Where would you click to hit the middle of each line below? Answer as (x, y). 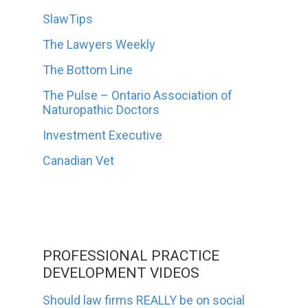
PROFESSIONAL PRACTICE (131, 255)
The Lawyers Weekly (99, 44)
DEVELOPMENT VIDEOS (121, 273)
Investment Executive (103, 135)
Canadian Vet (79, 160)
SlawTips (68, 19)
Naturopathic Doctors (101, 109)
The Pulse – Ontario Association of (138, 95)
